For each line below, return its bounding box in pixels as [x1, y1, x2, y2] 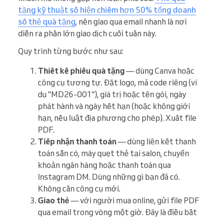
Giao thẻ [38, 195, 69, 206]
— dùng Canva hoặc [125, 66, 194, 76]
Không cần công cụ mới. [38, 184, 120, 194]
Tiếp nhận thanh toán [38, 137, 116, 147]
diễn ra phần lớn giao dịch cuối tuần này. [18, 28, 156, 39]
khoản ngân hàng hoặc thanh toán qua [38, 160, 171, 170]
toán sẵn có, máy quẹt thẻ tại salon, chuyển [38, 148, 189, 159]
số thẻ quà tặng [18, 17, 76, 27]
